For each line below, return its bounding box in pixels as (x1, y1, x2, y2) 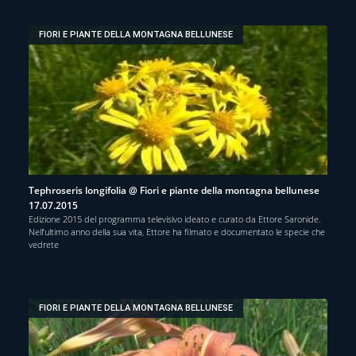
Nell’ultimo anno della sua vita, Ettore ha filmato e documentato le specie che (29, 225, 325, 238)
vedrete (29, 238, 59, 250)
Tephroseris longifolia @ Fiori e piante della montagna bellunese (29, 183, 319, 197)
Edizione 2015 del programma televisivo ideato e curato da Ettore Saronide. (29, 212, 321, 225)
